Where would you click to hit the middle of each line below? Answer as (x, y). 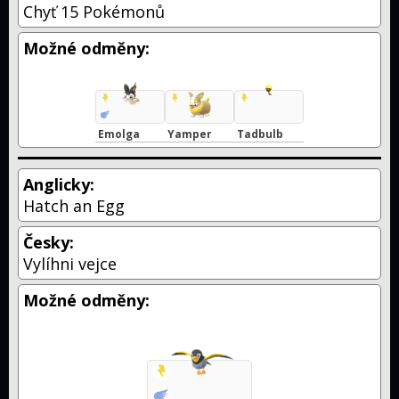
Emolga (119, 133)
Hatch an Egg (74, 205)
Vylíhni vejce (70, 263)
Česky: (49, 242)
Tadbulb (260, 133)
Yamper (189, 133)
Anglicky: (59, 184)
